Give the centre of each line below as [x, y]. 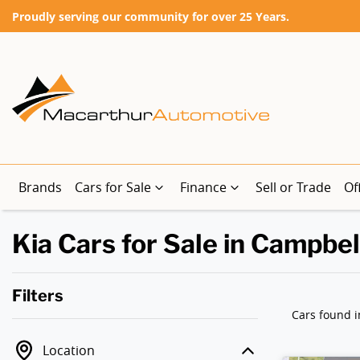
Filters [38, 296]
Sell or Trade [293, 187]
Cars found [323, 315]
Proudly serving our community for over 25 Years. [151, 16]
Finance [203, 187]
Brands [40, 187]
